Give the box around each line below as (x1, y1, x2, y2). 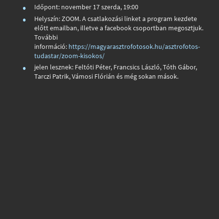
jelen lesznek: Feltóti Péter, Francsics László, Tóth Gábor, (34, 63, 197, 72)
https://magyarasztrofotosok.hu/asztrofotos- (68, 42, 200, 51)
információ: (34, 42, 69, 51)
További (34, 32, 58, 42)
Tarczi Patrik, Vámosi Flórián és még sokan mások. (34, 72, 179, 81)
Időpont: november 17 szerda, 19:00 (34, 2, 139, 11)
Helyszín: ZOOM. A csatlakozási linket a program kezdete (34, 14, 197, 23)
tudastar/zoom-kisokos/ (34, 51, 105, 60)
